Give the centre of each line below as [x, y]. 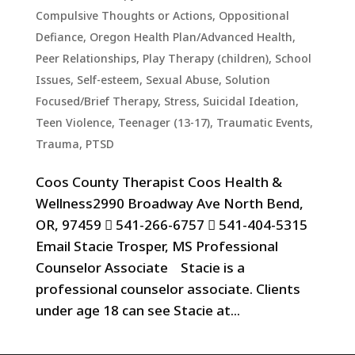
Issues [53, 80]
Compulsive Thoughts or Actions [124, 15]
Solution [247, 80]
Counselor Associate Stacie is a [140, 267]
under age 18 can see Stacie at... [137, 310]
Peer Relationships [86, 58]
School [293, 58]
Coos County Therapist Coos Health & [158, 182]
